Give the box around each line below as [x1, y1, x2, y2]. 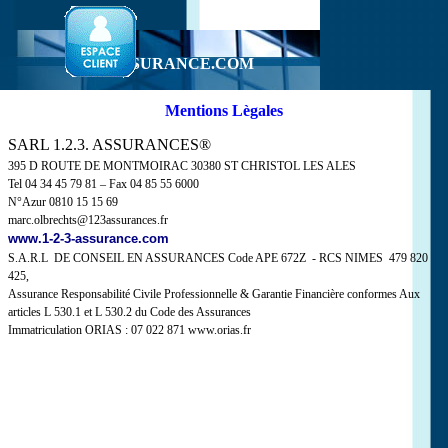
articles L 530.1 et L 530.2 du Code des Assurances [8, 305, 251, 319]
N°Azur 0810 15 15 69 [8, 195, 118, 209]
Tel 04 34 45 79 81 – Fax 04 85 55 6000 [8, 177, 199, 191]
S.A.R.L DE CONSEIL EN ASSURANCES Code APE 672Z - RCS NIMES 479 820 [8, 251, 428, 265]
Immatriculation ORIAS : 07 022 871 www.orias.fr [8, 323, 251, 337]
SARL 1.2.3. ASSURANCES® [8, 136, 211, 153]
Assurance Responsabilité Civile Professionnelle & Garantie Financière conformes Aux [8, 287, 420, 301]
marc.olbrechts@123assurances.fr [8, 213, 168, 227]
